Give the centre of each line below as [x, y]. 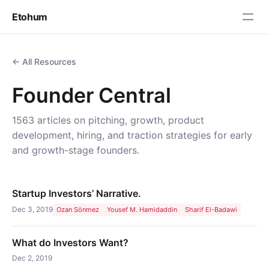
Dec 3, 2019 [32, 210]
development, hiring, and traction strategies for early [132, 135]
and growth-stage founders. [76, 150]
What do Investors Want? [70, 242]
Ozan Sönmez [78, 210]
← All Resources [44, 62]
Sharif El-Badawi [211, 210]
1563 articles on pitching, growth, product [108, 120]
